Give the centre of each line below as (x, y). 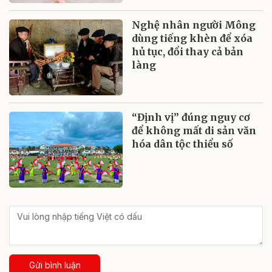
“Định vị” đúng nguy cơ (191, 117)
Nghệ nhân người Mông (194, 25)
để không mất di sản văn (194, 131)
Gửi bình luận (55, 265)
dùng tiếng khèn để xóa (192, 39)
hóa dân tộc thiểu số (183, 144)
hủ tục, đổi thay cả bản (188, 52)
